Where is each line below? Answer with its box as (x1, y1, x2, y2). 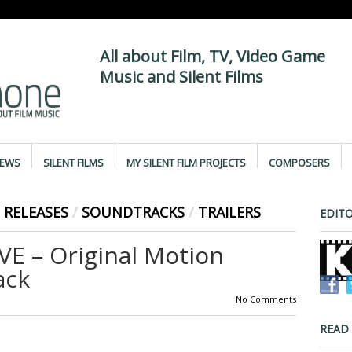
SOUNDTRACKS (81, 203, 185, 222)
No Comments (235, 293, 296, 305)
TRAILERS (197, 203, 261, 222)
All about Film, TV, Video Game (99, 46, 325, 67)
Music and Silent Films (99, 66, 263, 87)
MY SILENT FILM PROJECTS (126, 156, 246, 170)
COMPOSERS (268, 156, 330, 170)
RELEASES (3, 203, 68, 222)
